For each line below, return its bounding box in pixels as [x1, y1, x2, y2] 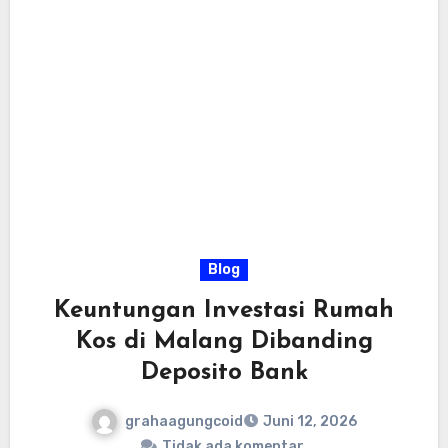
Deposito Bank [140, 360, 308, 385]
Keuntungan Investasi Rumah [54, 298, 394, 323]
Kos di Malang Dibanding [75, 329, 373, 354]
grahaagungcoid [125, 412, 243, 430]
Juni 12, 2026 [263, 413, 357, 431]
